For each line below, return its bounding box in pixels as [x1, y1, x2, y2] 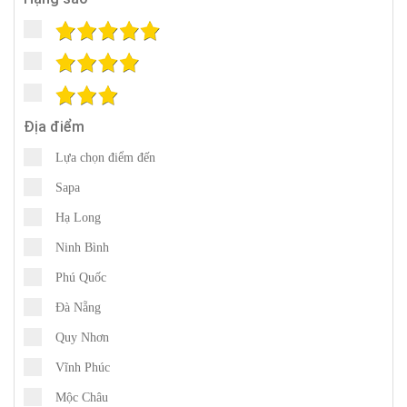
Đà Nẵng [55, 300, 101, 314]
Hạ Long [55, 210, 101, 224]
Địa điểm [24, 117, 84, 135]
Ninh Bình [55, 240, 109, 254]
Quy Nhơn [55, 330, 109, 344]
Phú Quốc [55, 270, 106, 284]
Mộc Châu [55, 390, 108, 404]
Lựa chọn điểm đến [55, 150, 155, 164]
